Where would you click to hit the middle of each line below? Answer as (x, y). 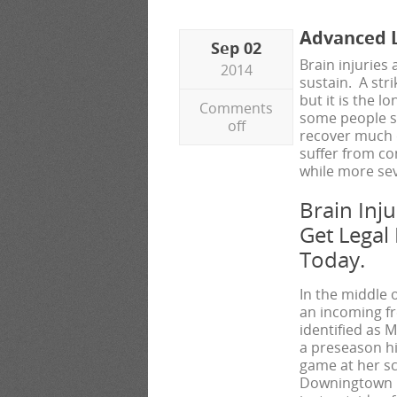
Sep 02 (236, 48)
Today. (332, 259)
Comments (236, 108)
